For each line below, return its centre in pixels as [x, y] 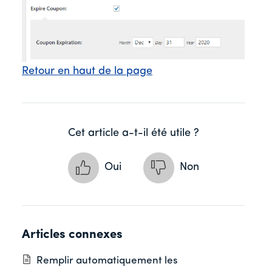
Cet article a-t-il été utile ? [133, 133]
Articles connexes [72, 235]
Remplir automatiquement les [107, 261]
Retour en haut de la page [87, 71]
